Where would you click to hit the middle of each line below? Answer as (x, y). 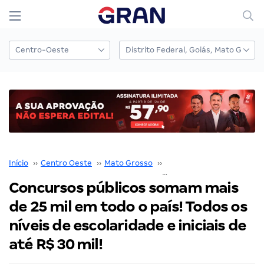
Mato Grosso (128, 163)
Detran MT (185, 163)
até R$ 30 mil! (55, 244)
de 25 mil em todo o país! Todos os (128, 206)
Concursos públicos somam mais (123, 187)
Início (19, 163)
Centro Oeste (66, 163)
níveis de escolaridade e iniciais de (128, 225)
